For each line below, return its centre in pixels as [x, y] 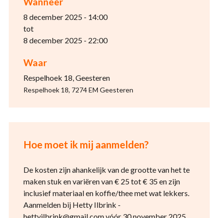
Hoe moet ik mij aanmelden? [86, 145]
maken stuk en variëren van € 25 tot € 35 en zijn [101, 182]
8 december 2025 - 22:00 [65, 40]
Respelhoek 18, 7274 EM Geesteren [78, 90]
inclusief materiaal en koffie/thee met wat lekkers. [106, 193]
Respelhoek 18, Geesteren [66, 78]
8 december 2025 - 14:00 [65, 17]
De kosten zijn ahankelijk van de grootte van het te [106, 170]
